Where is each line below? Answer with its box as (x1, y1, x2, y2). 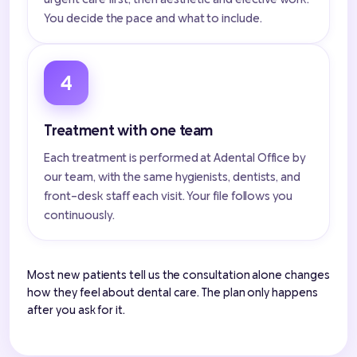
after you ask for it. (27, 303, 125, 317)
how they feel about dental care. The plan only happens (27, 285, 318, 300)
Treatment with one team (44, 120, 214, 139)
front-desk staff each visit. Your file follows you (44, 188, 292, 203)
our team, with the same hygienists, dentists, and (44, 169, 300, 184)
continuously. (44, 207, 115, 222)
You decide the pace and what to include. (44, 10, 262, 25)
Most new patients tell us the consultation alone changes (27, 268, 330, 282)
